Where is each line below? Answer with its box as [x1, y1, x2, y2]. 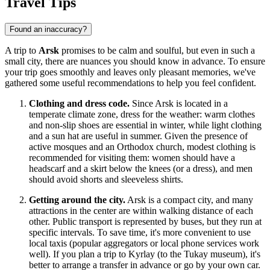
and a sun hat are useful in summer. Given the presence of [29, 131, 248, 142]
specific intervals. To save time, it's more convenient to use [29, 227, 251, 238]
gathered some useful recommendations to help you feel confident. [5, 78, 256, 89]
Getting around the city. [29, 195, 125, 206]
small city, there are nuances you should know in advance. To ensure [5, 56, 265, 67]
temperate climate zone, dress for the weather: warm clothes [29, 109, 255, 120]
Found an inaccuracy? [10, 25, 87, 34]
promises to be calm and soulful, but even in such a [59, 45, 255, 56]
